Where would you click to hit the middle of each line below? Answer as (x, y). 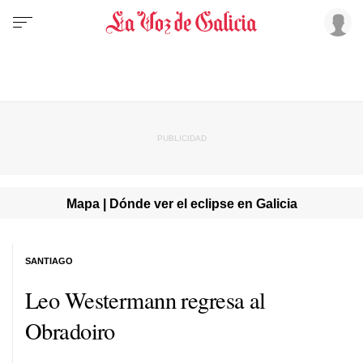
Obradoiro (70, 330)
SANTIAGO (49, 261)
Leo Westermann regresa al (145, 299)
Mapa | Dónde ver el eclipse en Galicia (181, 203)
